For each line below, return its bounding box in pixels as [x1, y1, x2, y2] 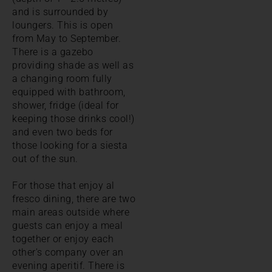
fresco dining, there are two [12, 192, 135, 205]
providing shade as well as [12, 59, 134, 71]
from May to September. [12, 32, 121, 44]
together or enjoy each [12, 233, 114, 245]
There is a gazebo [12, 46, 93, 58]
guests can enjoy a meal [12, 219, 123, 231]
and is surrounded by [12, 5, 108, 18]
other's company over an [12, 246, 124, 258]
